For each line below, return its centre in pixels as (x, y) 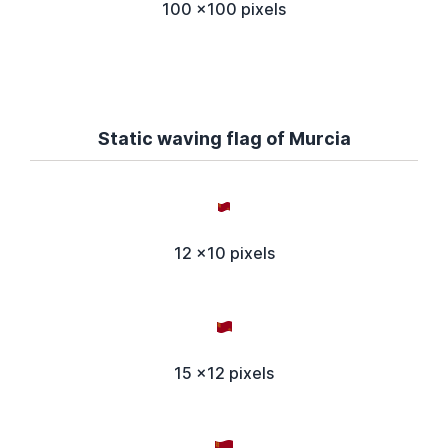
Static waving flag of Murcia (224, 139)
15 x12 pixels (224, 373)
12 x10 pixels (224, 253)
